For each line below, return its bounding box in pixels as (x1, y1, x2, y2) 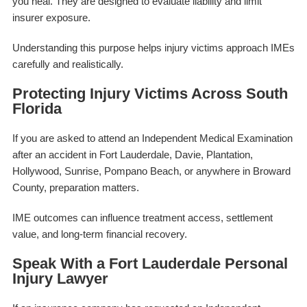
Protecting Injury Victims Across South (12, 84, 288, 102)
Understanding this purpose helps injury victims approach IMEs (12, 41, 295, 53)
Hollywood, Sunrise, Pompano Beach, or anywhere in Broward (12, 164, 291, 177)
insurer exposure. (12, 11, 90, 23)
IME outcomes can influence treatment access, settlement (12, 211, 273, 223)
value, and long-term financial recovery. (12, 228, 187, 240)
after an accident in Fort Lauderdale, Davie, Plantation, (12, 148, 253, 160)
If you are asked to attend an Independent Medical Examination (12, 132, 293, 144)
